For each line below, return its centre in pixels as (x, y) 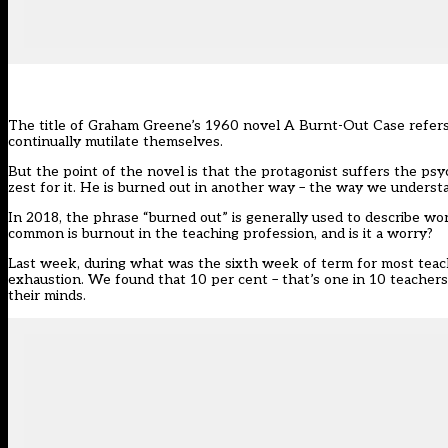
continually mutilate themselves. (115, 142)
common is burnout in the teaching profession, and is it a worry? (220, 234)
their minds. (47, 296)
